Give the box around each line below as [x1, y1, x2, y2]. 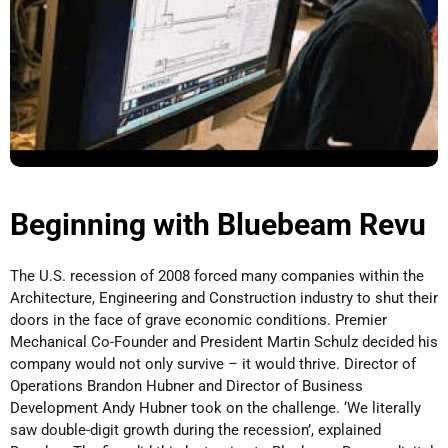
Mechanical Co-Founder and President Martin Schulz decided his [10, 333, 438, 352]
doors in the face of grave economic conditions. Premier [10, 311, 387, 330]
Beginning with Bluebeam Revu [10, 207, 426, 243]
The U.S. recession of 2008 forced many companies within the [10, 267, 424, 286]
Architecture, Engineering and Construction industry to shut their [10, 289, 438, 308]
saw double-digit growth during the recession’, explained [10, 421, 381, 440]
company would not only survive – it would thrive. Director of [10, 355, 416, 374]
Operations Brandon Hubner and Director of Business [10, 377, 363, 396]
